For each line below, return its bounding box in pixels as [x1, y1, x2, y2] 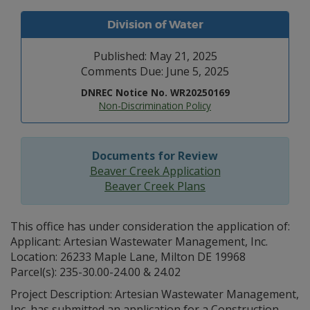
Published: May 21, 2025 [93, 48, 217, 64]
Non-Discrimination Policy [99, 99, 211, 112]
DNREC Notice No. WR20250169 [80, 86, 230, 99]
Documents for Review [92, 148, 218, 163]
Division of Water [107, 17, 203, 32]
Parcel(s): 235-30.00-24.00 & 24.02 [10, 264, 181, 280]
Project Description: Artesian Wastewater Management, [10, 286, 299, 302]
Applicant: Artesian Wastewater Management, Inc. [10, 234, 268, 249]
